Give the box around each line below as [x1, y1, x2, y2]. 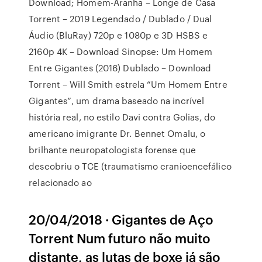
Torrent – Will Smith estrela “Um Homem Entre [29, 78, 227, 91]
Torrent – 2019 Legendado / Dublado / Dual [29, 12, 212, 25]
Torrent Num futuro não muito [29, 229, 211, 247]
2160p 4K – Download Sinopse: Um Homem [29, 45, 212, 58]
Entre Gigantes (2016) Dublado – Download [29, 61, 212, 74]
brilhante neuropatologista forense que [29, 143, 196, 156]
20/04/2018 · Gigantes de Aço [29, 210, 214, 228]
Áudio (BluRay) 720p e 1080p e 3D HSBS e [29, 29, 208, 42]
